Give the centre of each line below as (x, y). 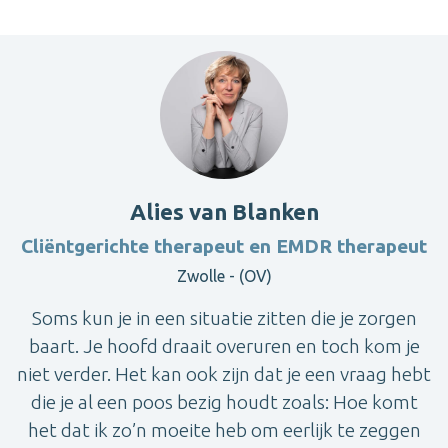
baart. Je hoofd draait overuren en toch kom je (224, 346)
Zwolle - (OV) (224, 276)
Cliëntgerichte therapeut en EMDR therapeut (224, 246)
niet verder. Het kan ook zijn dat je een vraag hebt (224, 374)
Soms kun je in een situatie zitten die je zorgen (224, 318)
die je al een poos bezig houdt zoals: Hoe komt (224, 402)
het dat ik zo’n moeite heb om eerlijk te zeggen (224, 430)
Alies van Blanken (224, 212)
